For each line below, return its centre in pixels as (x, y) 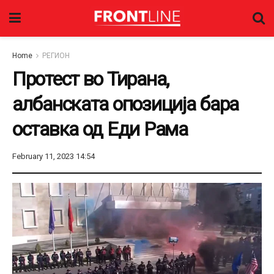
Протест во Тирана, (91, 79)
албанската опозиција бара (125, 104)
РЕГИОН (56, 56)
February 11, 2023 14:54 (54, 156)
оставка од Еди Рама (100, 129)
